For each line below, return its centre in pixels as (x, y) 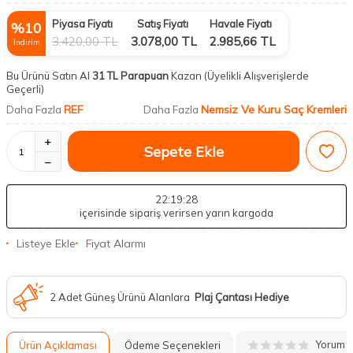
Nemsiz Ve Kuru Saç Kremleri (274, 110)
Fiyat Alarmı (116, 243)
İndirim (26, 42)
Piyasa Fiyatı (82, 24)
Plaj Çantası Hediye (242, 297)
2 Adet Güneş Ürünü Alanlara (122, 297)
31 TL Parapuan (129, 76)
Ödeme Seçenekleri (173, 345)
